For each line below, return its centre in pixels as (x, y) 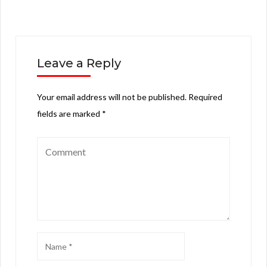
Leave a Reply (79, 63)
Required (205, 97)
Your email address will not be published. (112, 97)
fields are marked (69, 114)
